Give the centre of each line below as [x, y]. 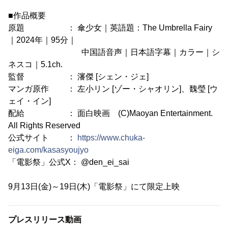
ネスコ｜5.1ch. [35, 65]
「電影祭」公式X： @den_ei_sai [69, 162]
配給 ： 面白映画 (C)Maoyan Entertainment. [110, 113]
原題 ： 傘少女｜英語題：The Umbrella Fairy [110, 28]
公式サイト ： [43, 138]
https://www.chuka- [111, 138]
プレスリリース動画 [45, 220]
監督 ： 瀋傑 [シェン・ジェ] [78, 77]
